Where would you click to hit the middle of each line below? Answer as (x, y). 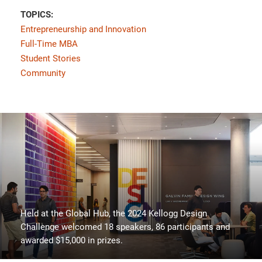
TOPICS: (37, 14)
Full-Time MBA (49, 44)
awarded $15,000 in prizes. (72, 240)
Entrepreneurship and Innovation (83, 29)
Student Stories (51, 58)
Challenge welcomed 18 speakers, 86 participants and (125, 227)
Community (43, 73)
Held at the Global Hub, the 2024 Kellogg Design (114, 213)
